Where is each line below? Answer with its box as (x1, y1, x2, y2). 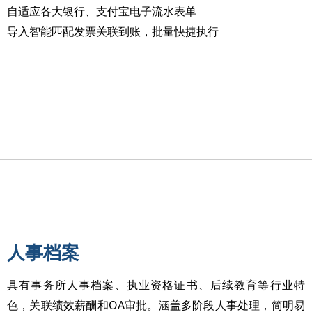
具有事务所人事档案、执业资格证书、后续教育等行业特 (7, 279, 305, 291)
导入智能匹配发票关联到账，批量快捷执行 (7, 26, 219, 38)
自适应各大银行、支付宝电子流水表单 (7, 6, 196, 17)
